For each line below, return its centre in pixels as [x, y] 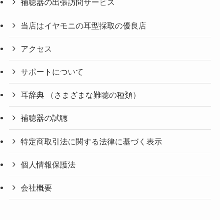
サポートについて [52, 71]
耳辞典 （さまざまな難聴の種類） [81, 95]
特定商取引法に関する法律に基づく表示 [92, 141]
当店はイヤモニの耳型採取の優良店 [84, 25]
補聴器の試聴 [44, 118]
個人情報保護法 [48, 164]
